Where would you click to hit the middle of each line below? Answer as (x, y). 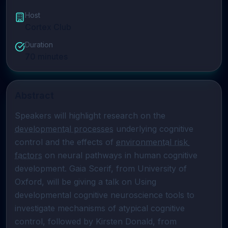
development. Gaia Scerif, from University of (101, 168)
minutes (52, 56)
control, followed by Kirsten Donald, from (96, 221)
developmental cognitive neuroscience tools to (105, 195)
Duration (39, 45)
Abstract (34, 95)
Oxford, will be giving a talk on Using (85, 182)
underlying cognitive (153, 129)
